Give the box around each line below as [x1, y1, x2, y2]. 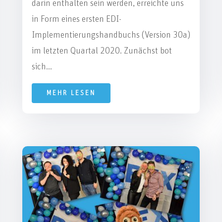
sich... [31, 62, 52, 71]
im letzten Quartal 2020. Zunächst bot [31, 46, 172, 55]
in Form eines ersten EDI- [31, 14, 121, 24]
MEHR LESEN [46, 89, 96, 97]
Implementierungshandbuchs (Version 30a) [31, 30, 190, 40]
